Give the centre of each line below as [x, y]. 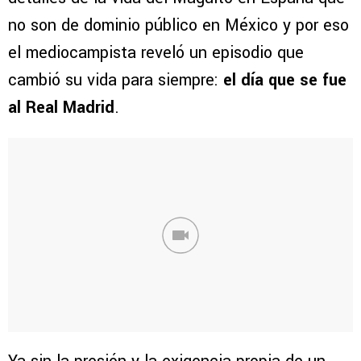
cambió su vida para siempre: [116, 81]
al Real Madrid [61, 108]
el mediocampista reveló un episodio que [156, 53]
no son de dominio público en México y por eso [178, 26]
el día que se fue [285, 81]
